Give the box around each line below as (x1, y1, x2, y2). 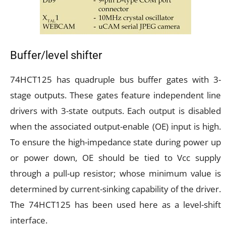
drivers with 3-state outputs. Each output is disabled (10, 105, 221, 117)
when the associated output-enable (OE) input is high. (10, 121, 221, 133)
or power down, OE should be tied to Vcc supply (10, 152, 221, 164)
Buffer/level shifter (10, 49, 102, 62)
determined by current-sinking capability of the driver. (10, 183, 221, 195)
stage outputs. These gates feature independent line (10, 89, 221, 101)
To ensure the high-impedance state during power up (10, 136, 221, 148)
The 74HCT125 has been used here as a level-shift (10, 199, 221, 211)
